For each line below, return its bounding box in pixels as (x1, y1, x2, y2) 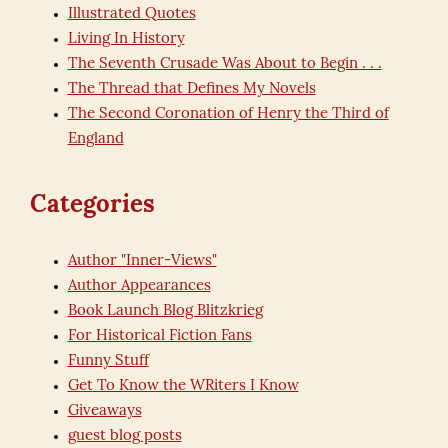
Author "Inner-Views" (67, 254, 217, 269)
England (67, 132, 124, 147)
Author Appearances (67, 279, 211, 294)
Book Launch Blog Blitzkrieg (67, 304, 263, 319)
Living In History (67, 32, 185, 47)
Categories (30, 194, 155, 218)
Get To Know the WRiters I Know (67, 379, 299, 394)
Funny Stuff (67, 354, 149, 369)
